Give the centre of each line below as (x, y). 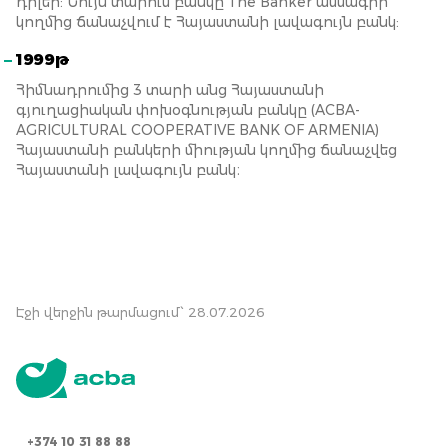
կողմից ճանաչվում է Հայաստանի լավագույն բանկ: (207, 22)
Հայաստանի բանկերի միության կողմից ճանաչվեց (206, 150)
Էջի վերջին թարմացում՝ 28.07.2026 (140, 312)
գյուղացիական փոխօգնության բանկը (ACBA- (188, 110)
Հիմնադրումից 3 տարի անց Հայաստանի (170, 90)
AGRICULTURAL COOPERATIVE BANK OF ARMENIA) (197, 130)
